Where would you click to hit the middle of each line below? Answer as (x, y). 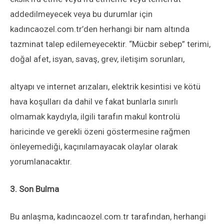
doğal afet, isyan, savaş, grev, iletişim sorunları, (99, 59)
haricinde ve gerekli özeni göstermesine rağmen (100, 131)
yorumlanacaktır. (41, 161)
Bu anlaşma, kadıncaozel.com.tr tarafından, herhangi (108, 216)
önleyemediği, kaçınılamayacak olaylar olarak (94, 146)
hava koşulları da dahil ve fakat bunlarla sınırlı (94, 101)
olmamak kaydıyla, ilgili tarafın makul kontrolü (95, 116)
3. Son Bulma (34, 189)
